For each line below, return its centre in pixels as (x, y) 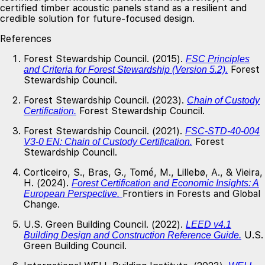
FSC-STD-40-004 (222, 131)
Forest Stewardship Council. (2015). (105, 59)
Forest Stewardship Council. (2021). (104, 131)
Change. (42, 205)
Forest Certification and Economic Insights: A (165, 183)
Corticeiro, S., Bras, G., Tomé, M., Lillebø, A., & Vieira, (143, 173)
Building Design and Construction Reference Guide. (132, 235)
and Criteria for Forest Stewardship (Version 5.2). (126, 70)
